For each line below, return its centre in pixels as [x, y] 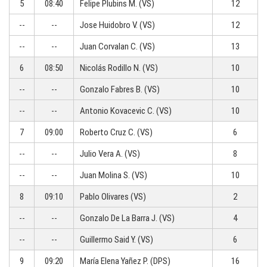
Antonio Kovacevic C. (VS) [126, 111]
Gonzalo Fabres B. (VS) [120, 89]
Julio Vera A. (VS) [110, 154]
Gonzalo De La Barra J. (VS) [127, 218]
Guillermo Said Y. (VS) [117, 240]
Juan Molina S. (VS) [114, 175]
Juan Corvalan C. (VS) [117, 46]
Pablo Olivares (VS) [113, 197]
